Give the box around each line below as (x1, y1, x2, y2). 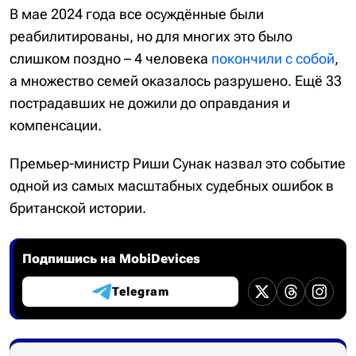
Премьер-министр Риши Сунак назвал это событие (10, 155, 346, 172)
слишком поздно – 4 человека (10, 50, 211, 67)
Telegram (111, 284, 169, 299)
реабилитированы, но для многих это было (10, 28, 292, 44)
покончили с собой (211, 50, 335, 67)
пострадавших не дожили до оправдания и (10, 95, 290, 111)
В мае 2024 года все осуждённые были (10, 6, 264, 22)
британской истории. (10, 199, 146, 216)
